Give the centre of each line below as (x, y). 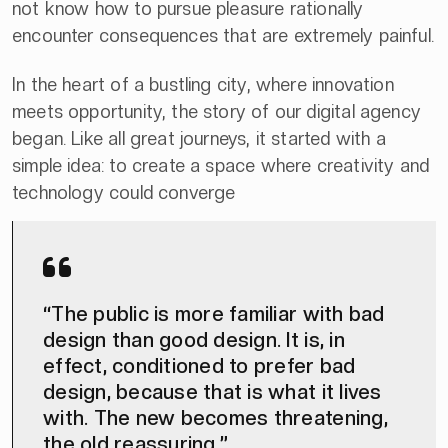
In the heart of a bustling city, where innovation (203, 84)
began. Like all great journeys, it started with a (199, 138)
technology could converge (124, 192)
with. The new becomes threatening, (215, 417)
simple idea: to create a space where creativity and (221, 165)
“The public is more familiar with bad (214, 313)
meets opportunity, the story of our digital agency (216, 111)
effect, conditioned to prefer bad (199, 365)
